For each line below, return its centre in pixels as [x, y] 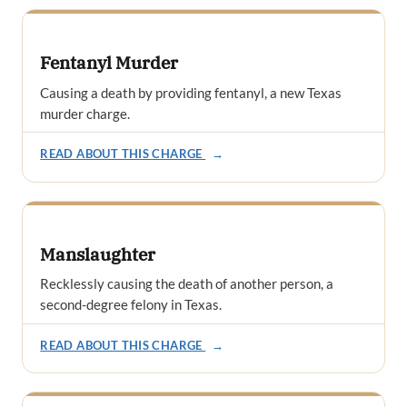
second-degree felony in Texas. [131, 305]
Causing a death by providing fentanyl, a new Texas [191, 92]
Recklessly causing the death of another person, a [187, 284]
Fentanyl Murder [109, 62]
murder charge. [85, 113]
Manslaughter [98, 254]
